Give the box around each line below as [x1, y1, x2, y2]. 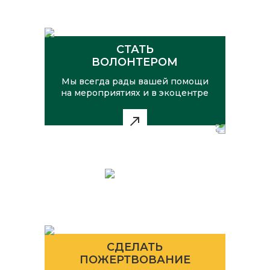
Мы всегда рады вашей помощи [61, 75, 209, 87]
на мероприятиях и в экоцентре [61, 87, 209, 98]
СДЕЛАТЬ [107, 240, 163, 254]
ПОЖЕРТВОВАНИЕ [79, 253, 190, 266]
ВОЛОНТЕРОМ [92, 55, 178, 69]
